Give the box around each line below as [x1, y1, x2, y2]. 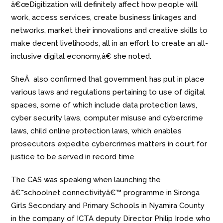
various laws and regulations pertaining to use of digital [11, 88, 206, 97]
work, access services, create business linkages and [11, 13, 197, 22]
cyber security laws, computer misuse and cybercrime [11, 113, 204, 123]
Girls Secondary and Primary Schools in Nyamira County [11, 201, 205, 211]
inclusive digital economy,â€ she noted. [11, 52, 152, 61]
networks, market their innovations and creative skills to [11, 26, 208, 35]
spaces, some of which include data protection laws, [11, 101, 198, 110]
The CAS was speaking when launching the [11, 175, 161, 185]
